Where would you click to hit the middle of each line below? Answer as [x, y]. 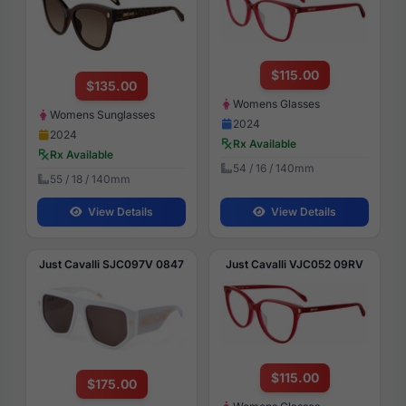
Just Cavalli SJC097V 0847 [111, 264]
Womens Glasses [276, 103]
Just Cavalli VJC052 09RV [295, 264]
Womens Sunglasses [102, 114]
